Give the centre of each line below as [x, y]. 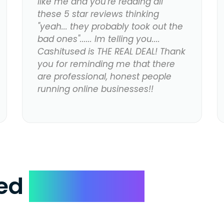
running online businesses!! [95, 89]
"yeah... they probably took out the [110, 27]
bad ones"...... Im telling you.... [98, 39]
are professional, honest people [104, 77]
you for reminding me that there [106, 64]
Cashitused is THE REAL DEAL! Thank [111, 52]
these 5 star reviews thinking [98, 14]
